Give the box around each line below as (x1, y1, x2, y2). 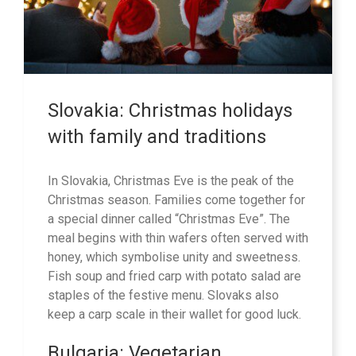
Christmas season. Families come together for (48, 192, 305, 207)
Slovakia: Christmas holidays (48, 99, 292, 122)
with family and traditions (48, 126, 266, 149)
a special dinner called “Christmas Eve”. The (48, 211, 290, 226)
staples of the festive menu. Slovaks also (48, 287, 279, 303)
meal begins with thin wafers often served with (48, 230, 308, 246)
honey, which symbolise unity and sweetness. (48, 249, 300, 265)
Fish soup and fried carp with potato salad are (48, 268, 301, 284)
